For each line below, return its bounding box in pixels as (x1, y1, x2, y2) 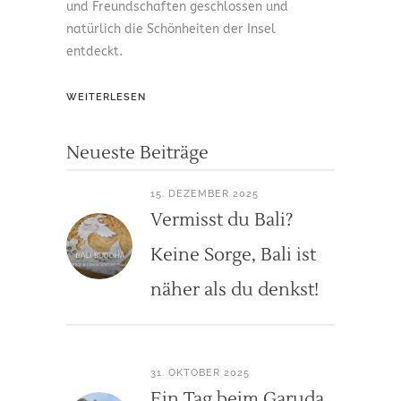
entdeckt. (66, 44, 123, 60)
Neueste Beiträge (66, 141, 209, 166)
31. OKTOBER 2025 (150, 367, 250, 380)
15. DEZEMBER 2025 (150, 188, 259, 200)
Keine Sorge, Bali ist (150, 243, 316, 268)
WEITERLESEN (66, 91, 146, 104)
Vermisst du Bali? (150, 209, 294, 233)
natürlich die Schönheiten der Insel (66, 21, 276, 38)
